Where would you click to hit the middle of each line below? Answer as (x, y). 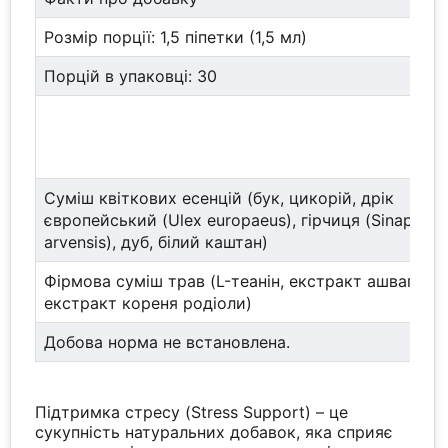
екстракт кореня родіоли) (148, 303)
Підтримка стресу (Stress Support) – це (192, 412)
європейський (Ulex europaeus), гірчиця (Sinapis (235, 220)
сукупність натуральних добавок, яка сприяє (214, 432)
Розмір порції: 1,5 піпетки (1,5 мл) (176, 37)
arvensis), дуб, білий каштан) (156, 242)
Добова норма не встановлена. (167, 342)
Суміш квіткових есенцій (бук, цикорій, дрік (219, 198)
